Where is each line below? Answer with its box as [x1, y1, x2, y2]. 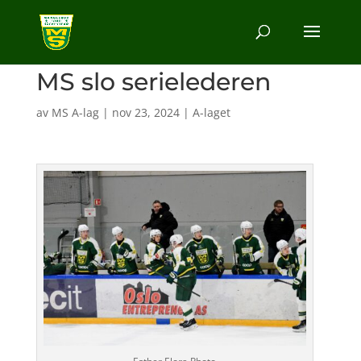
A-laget [192, 105, 230, 120]
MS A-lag [51, 105, 99, 120]
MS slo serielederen [35, 67, 271, 97]
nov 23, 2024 [111, 105, 180, 120]
